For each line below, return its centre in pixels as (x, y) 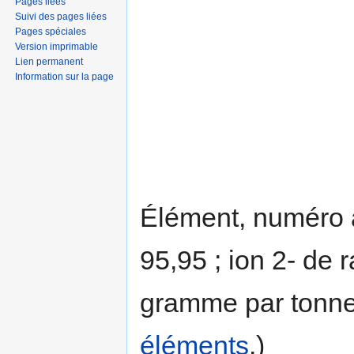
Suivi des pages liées (61, 16)
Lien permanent (49, 61)
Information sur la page (65, 76)
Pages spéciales (51, 31)
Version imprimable (57, 46)
